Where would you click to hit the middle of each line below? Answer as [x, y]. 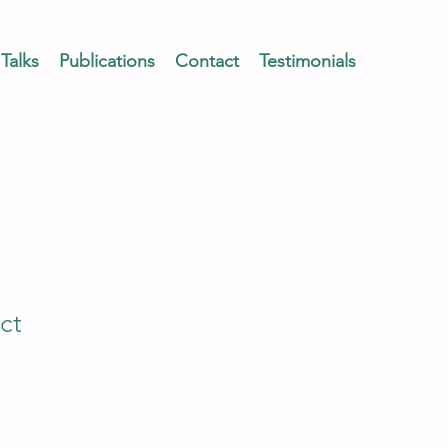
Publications [107, 61]
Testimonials [307, 61]
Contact [207, 61]
